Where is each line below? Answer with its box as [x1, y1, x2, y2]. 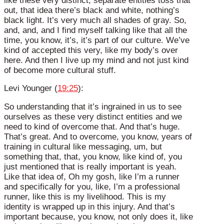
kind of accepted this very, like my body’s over [4, 45, 178, 55]
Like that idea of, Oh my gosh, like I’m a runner [4, 172, 179, 182]
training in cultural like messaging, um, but [4, 142, 162, 152]
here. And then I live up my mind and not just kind [4, 55, 188, 65]
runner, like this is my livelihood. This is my [4, 192, 166, 202]
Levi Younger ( [4, 83, 57, 93]
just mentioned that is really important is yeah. [4, 162, 176, 172]
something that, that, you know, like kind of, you [4, 152, 182, 162]
